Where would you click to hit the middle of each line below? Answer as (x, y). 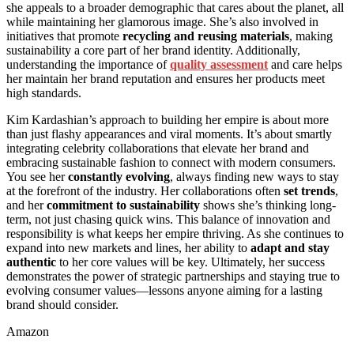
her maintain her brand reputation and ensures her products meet (166, 79)
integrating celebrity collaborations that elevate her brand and (158, 149)
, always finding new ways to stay (254, 177)
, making (311, 36)
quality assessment (219, 65)
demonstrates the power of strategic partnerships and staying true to (173, 277)
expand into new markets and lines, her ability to (128, 248)
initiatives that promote (64, 36)
